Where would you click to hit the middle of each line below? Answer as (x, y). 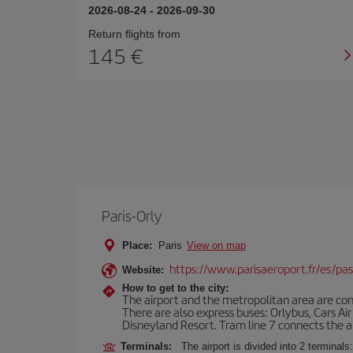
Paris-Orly (132, 216)
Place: (137, 245)
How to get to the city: (175, 288)
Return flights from (134, 34)
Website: (143, 270)
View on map (216, 245)
